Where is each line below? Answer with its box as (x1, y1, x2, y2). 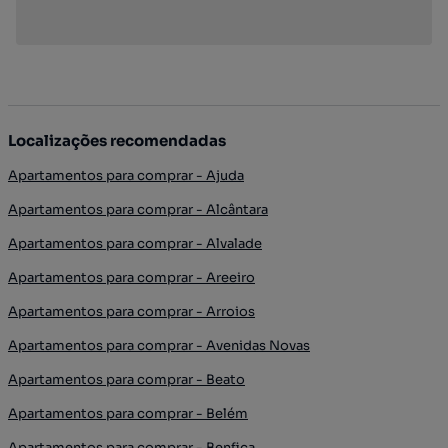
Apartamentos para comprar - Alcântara (8, 201, 268, 219)
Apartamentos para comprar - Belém (8, 405, 248, 423)
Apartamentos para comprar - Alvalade (8, 235, 262, 253)
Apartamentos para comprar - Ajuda (8, 167, 244, 185)
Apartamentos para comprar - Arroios (8, 303, 255, 321)
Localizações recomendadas (8, 131, 226, 151)
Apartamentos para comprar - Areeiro (8, 269, 255, 287)
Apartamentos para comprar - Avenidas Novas (8, 337, 310, 355)
